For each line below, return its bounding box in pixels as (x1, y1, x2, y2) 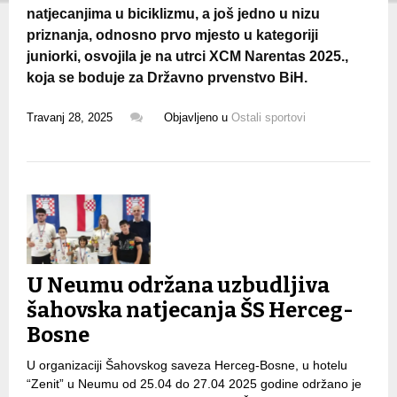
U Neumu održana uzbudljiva (27, 273, 330, 299)
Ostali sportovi (231, 110, 306, 124)
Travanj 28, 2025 (27, 110, 113, 124)
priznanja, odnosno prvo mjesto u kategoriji (27, 27, 318, 43)
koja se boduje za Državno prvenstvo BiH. (27, 69, 307, 85)
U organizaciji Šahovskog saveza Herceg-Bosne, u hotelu (27, 358, 347, 373)
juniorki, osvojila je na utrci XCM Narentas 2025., (27, 48, 348, 64)
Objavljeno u (164, 110, 231, 124)
